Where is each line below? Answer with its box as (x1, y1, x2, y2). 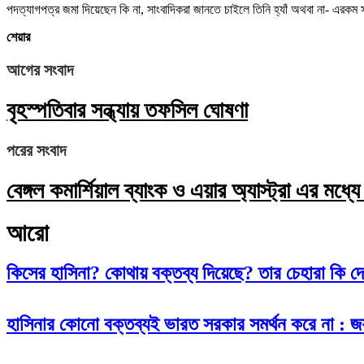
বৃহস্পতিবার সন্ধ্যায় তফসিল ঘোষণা (6, 97, 248, 123)
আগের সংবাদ (6, 60, 73, 79)
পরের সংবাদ (6, 141, 66, 159)
